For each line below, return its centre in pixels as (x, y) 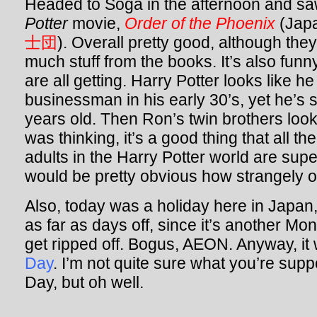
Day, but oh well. (84, 282)
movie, (96, 23)
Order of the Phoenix (200, 23)
